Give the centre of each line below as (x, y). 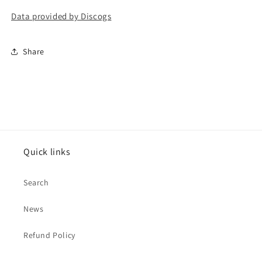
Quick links (47, 152)
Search (36, 182)
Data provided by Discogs (61, 16)
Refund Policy (49, 235)
